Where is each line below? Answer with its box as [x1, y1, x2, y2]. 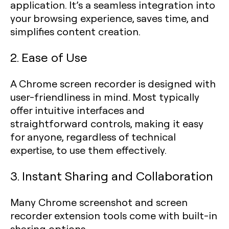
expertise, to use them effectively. [10, 143, 167, 156]
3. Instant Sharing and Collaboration [10, 168, 213, 184]
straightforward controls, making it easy [10, 117, 203, 130]
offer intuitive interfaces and [10, 103, 145, 117]
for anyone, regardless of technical [10, 130, 176, 143]
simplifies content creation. [10, 25, 141, 38]
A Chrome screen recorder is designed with [10, 77, 216, 90]
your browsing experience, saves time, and [10, 11, 209, 25]
